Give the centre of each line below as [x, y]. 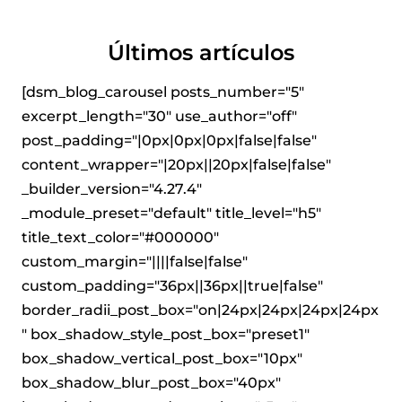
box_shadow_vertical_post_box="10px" [162, 359]
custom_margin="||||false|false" [135, 262]
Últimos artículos [201, 53]
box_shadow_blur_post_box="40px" [151, 383]
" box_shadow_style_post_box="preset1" [166, 335]
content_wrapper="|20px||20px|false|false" [176, 165]
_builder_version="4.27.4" [112, 189]
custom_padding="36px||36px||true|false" [172, 286]
